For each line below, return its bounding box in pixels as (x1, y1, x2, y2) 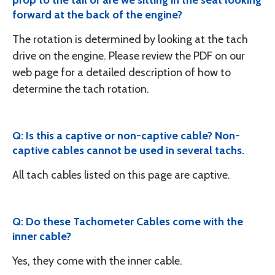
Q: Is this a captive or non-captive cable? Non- (12, 128, 240, 142)
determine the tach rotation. (12, 82, 149, 96)
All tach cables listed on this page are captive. (12, 168, 230, 182)
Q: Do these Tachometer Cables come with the (12, 214, 243, 228)
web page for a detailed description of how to (12, 65, 231, 79)
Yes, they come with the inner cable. (12, 254, 182, 268)
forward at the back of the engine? (12, 7, 182, 21)
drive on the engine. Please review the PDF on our (12, 48, 245, 63)
